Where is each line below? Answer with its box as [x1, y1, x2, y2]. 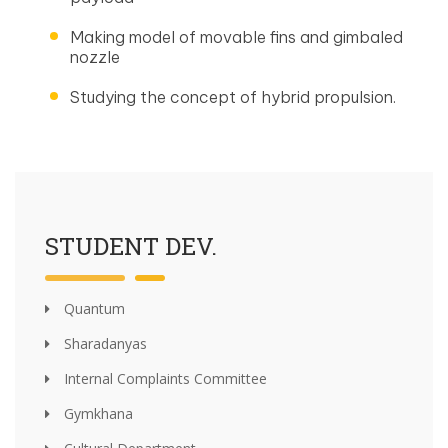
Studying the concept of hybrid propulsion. [70, 87, 396, 108]
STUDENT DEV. [45, 230, 217, 263]
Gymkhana [60, 404, 133, 424]
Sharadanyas [60, 334, 147, 354]
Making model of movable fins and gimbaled [70, 27, 403, 48]
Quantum [60, 299, 125, 319]
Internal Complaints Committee [60, 369, 267, 389]
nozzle [70, 47, 120, 68]
